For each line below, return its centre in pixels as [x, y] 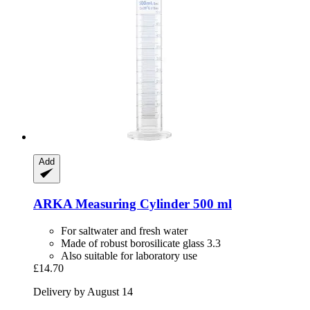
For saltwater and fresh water [124, 230]
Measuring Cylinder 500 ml [152, 204]
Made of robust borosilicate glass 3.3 [141, 243]
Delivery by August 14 [83, 291]
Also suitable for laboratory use [129, 255]
